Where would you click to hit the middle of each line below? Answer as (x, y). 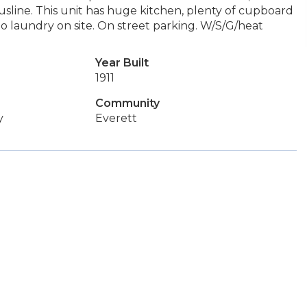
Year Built (122, 63)
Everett (116, 118)
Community (127, 103)
